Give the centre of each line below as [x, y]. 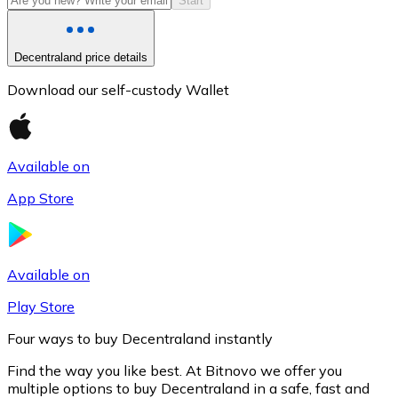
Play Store [41, 306]
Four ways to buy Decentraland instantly [140, 338]
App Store [40, 198]
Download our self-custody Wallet [118, 89]
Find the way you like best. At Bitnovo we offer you [175, 370]
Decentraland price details [81, 57]
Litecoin [68, 218]
